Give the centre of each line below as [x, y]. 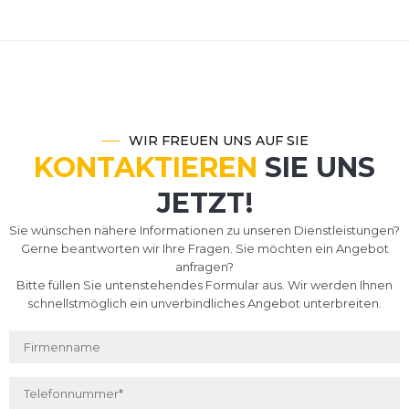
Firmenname [57, 373]
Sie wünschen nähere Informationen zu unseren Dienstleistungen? [204, 230]
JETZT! [204, 203]
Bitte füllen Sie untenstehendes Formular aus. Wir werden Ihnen [204, 285]
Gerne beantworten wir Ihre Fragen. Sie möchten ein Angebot [204, 248]
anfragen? [204, 267]
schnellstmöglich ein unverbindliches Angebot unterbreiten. [204, 303]
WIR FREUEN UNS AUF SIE [218, 141]
